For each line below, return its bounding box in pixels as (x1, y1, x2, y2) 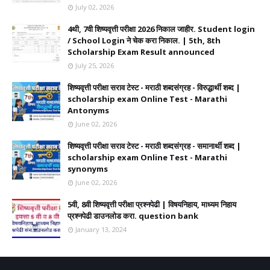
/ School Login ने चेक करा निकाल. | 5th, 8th (67, 35, 221, 46)
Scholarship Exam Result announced (67, 46, 215, 57)
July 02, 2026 (75, 2, 114, 11)
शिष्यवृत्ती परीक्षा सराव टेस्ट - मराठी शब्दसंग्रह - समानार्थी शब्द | (67, 140, 241, 151)
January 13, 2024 (75, 225, 127, 234)
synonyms (67, 163, 108, 174)
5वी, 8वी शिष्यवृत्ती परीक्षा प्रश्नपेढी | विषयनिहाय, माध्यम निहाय (67, 199, 236, 210)
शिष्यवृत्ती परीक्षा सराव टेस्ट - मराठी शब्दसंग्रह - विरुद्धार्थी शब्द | (67, 82, 240, 93)
